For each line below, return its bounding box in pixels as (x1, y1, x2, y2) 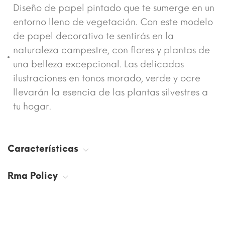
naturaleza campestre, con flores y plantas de (13, 45, 210, 56)
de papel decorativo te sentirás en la (13, 31, 174, 42)
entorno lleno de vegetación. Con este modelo (13, 17, 213, 28)
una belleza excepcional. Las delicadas (13, 59, 184, 70)
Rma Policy (8, 170, 60, 182)
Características (8, 143, 81, 155)
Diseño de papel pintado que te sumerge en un (13, 3, 214, 14)
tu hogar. (13, 101, 51, 113)
